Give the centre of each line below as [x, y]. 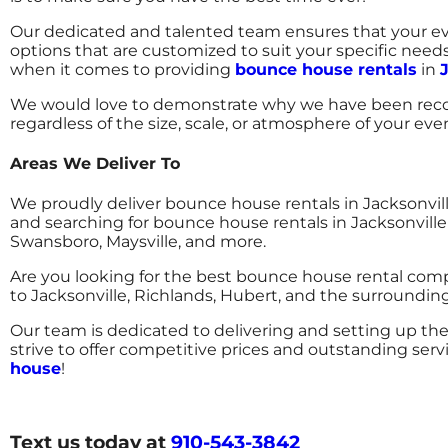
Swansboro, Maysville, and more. [138, 242]
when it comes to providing [122, 69]
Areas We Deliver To [95, 163]
